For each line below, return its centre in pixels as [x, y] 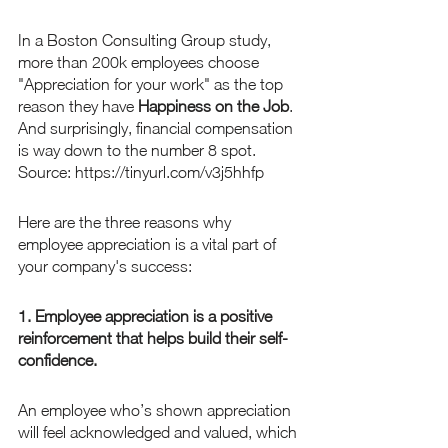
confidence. [57, 360]
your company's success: [105, 266]
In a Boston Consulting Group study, [146, 40]
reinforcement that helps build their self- [153, 338]
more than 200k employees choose [140, 62]
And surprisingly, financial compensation [157, 128]
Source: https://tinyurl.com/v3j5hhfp [141, 172]
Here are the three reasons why [126, 222]
